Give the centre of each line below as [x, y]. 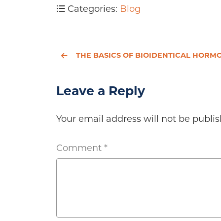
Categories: [92, 9]
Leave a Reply [101, 91]
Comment [80, 148]
